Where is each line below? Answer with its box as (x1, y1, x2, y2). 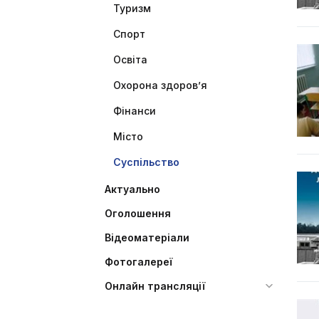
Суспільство (113, 156, 179, 168)
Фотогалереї (105, 256, 172, 268)
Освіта (113, 53, 147, 66)
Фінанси (113, 105, 156, 117)
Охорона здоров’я (113, 79, 207, 91)
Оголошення (105, 207, 171, 219)
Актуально (105, 183, 160, 195)
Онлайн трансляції (105, 280, 205, 292)
